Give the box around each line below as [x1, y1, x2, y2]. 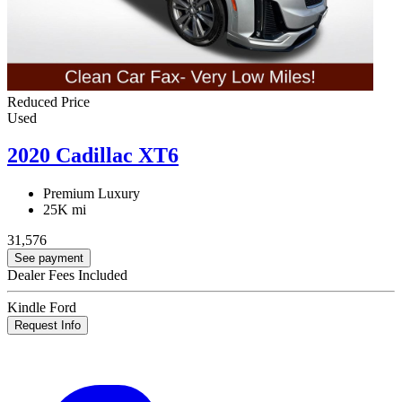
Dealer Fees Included [7, 267, 127, 284]
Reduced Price [7, 93, 90, 109]
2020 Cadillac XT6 [7, 144, 179, 168]
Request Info [14, 319, 81, 333]
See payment [14, 251, 83, 266]
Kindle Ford [7, 300, 76, 316]
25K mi [43, 202, 86, 218]
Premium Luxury [43, 186, 140, 202]
